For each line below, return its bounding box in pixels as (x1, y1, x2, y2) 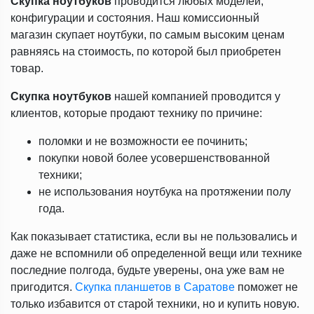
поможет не (235, 281, 298, 293)
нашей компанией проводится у (111, 90, 280, 102)
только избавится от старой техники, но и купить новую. (11, 298, 299, 310)
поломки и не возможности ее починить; (39, 135, 247, 147)
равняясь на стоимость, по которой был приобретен (11, 46, 281, 57)
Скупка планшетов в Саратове (75, 281, 235, 293)
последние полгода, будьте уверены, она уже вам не (11, 264, 285, 276)
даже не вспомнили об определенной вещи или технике (11, 247, 302, 259)
